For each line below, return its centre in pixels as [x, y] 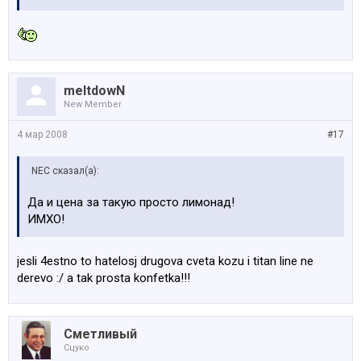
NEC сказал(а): [65, 171]
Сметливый [100, 334]
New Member [93, 104]
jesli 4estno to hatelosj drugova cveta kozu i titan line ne [165, 261]
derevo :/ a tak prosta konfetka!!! [104, 278]
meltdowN [94, 91]
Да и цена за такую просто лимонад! [131, 202]
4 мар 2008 [42, 135]
